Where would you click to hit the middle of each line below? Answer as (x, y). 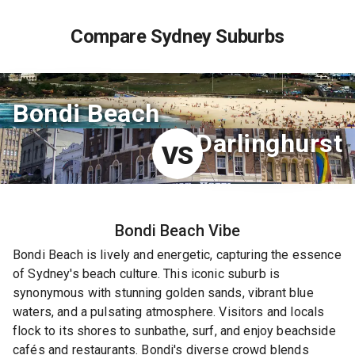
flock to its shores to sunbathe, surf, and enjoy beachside (174, 331)
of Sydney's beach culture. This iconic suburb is (147, 274)
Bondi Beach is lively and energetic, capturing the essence (177, 255)
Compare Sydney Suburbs (177, 36)
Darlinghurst (269, 143)
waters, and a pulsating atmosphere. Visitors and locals (169, 312)
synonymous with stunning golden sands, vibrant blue (163, 293)
